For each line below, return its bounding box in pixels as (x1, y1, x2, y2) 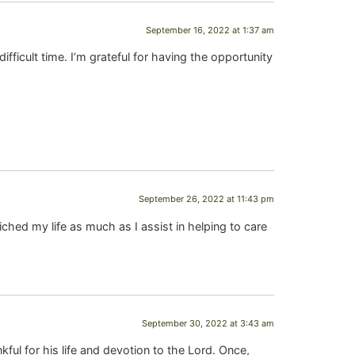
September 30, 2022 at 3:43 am (142, 317, 274, 329)
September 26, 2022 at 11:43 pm (139, 193, 274, 205)
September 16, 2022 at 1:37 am (146, 24, 274, 36)
